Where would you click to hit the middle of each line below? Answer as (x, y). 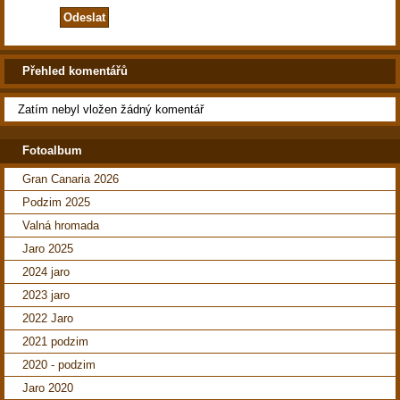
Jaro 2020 (48, 388)
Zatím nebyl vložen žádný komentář (111, 109)
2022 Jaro (48, 319)
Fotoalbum (52, 151)
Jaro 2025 (48, 249)
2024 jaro (46, 272)
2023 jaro (46, 296)
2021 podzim (55, 342)
